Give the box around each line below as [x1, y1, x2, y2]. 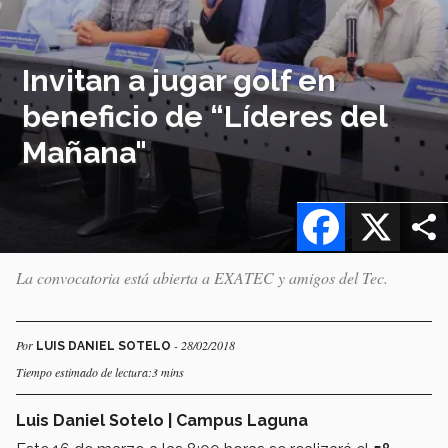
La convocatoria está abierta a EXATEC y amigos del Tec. [16, 266, 388, 288]
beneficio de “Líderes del [22, 98, 388, 134]
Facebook [345, 193, 419, 213]
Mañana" [22, 134, 148, 170]
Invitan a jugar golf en [22, 62, 337, 98]
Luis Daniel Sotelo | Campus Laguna [16, 410, 308, 430]
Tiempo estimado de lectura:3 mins [16, 363, 184, 380]
